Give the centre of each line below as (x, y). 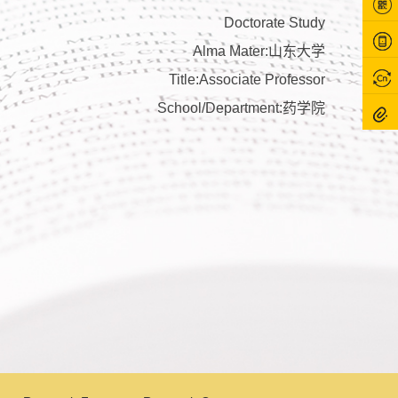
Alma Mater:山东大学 (259, 51)
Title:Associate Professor (247, 79)
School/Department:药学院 (241, 107)
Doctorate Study (275, 22)
